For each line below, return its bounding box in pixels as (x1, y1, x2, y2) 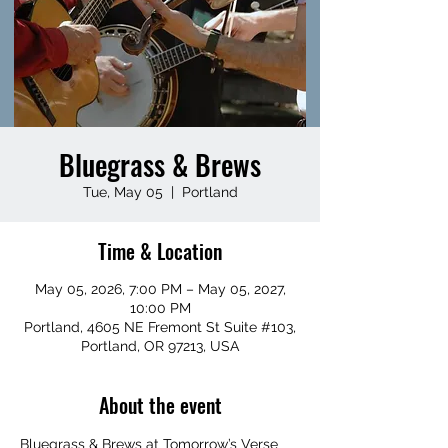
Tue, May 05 (82, 184, 163, 200)
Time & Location (98, 236, 222, 266)
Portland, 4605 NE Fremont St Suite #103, (24, 319, 296, 335)
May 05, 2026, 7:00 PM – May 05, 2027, (34, 281, 286, 297)
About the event (98, 390, 222, 420)
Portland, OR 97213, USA (81, 338, 239, 354)
